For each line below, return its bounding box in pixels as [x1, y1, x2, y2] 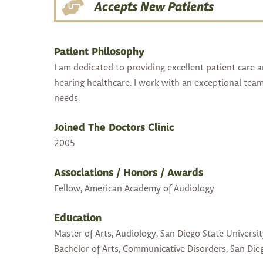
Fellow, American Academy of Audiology [54, 183, 214, 195]
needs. [54, 92, 80, 105]
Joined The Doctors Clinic [54, 122, 174, 136]
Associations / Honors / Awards [54, 167, 203, 181]
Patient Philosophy [54, 46, 144, 60]
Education [54, 212, 102, 226]
